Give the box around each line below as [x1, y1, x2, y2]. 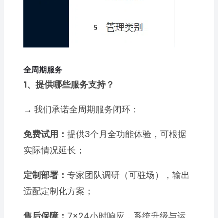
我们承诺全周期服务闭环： [34, 103, 140, 115]
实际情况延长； [23, 144, 85, 156]
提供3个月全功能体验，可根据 [67, 127, 187, 140]
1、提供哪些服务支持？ [23, 78, 115, 91]
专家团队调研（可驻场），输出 [67, 168, 190, 181]
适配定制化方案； [23, 184, 94, 197]
